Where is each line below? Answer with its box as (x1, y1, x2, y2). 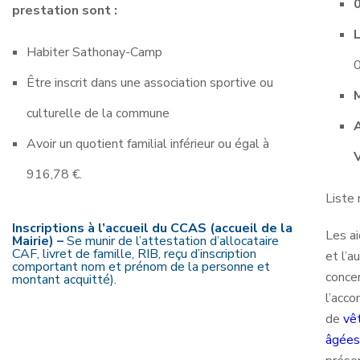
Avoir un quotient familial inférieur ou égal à (26, 134, 269, 153)
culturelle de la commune (26, 104, 170, 122)
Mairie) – (12, 231, 67, 250)
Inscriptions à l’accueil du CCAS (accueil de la (12, 219, 292, 237)
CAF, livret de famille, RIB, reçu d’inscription (12, 244, 256, 263)
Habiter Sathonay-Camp (26, 43, 162, 61)
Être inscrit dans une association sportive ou (26, 73, 273, 92)
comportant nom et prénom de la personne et (12, 257, 270, 276)
